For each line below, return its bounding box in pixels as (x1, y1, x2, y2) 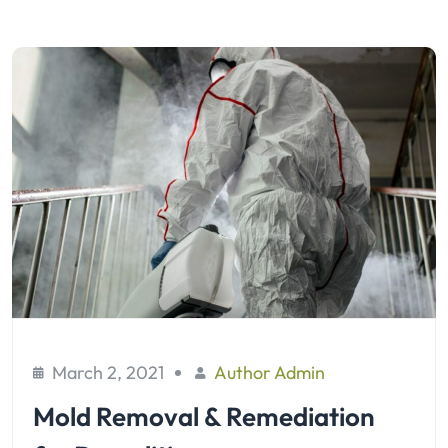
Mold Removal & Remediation (33, 399, 375, 433)
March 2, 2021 (52, 360, 164, 384)
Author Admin (214, 360, 325, 384)
